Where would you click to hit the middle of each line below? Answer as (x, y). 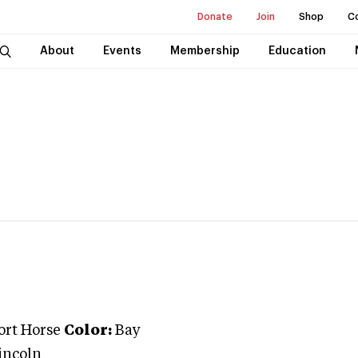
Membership (205, 51)
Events (122, 51)
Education (297, 51)
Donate (215, 17)
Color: (88, 331)
